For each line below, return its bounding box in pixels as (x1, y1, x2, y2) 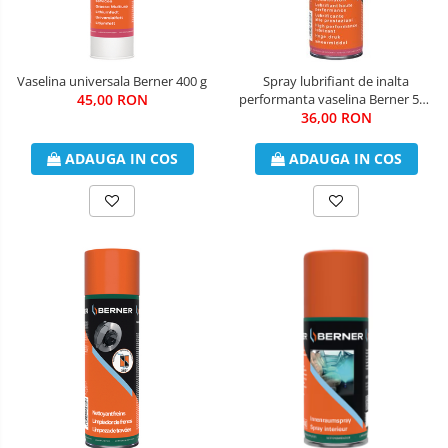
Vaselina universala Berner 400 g (17, 71, 207, 90)
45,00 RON (76, 89, 148, 109)
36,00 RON (300, 107, 372, 127)
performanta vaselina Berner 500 (239, 89, 433, 108)
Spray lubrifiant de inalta (263, 71, 409, 90)
